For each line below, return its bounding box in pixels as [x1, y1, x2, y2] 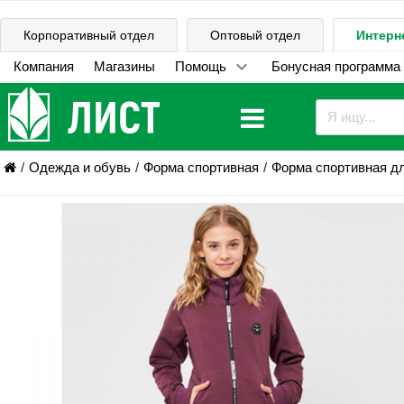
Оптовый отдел [210, 28, 300, 42]
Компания [13, 59, 74, 74]
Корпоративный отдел [23, 28, 154, 42]
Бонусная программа [271, 59, 400, 74]
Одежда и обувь [28, 160, 131, 175]
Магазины [93, 59, 155, 74]
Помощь [174, 59, 226, 74]
